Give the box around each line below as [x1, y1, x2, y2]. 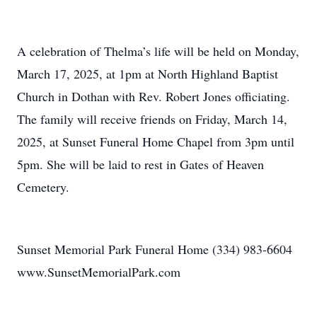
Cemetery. [17, 178, 69, 195]
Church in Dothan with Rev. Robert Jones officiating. [17, 88, 290, 105]
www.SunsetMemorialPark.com [17, 263, 180, 280]
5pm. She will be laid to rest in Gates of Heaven [17, 156, 264, 173]
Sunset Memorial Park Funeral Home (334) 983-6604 [17, 241, 292, 258]
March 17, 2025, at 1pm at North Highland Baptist [17, 65, 278, 82]
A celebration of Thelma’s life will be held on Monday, [17, 42, 299, 59]
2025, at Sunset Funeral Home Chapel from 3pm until [17, 133, 294, 150]
